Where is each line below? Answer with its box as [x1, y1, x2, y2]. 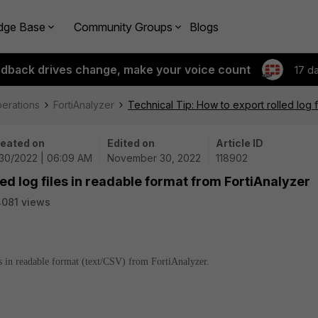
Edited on [107, 137, 155, 149]
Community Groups [74, 19, 172, 34]
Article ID [216, 137, 263, 149]
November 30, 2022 [107, 152, 201, 164]
